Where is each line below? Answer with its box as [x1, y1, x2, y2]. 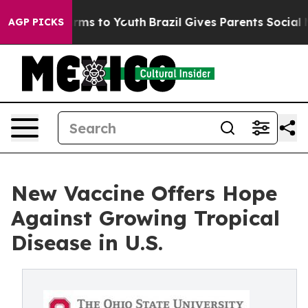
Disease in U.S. [11, 230, 163, 256]
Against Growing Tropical [11, 205, 280, 231]
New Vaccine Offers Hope [11, 180, 277, 206]
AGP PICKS [8, 16, 64, 28]
